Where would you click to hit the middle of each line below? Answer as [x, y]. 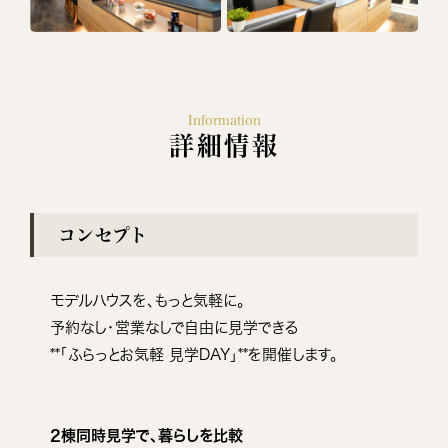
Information [224, 120]
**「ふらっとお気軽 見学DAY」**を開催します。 [194, 354]
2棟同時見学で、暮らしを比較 [146, 435]
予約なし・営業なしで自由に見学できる [174, 327]
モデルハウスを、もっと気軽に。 [147, 300]
